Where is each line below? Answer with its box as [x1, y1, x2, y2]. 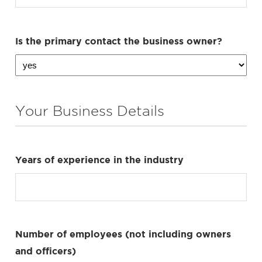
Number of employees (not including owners [15, 228, 231, 239]
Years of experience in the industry [15, 154, 184, 165]
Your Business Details [15, 102, 164, 118]
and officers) [15, 245, 76, 256]
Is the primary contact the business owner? [15, 35, 222, 46]
